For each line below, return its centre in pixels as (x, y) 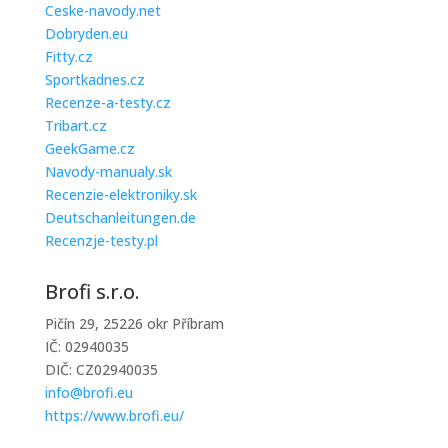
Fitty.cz (68, 56)
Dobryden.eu (86, 33)
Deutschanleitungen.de (120, 217)
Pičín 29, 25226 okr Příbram (134, 323)
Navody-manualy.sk (108, 171)
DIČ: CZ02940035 (101, 369)
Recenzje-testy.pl (101, 240)
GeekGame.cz (89, 148)
